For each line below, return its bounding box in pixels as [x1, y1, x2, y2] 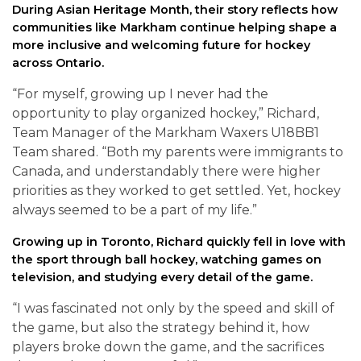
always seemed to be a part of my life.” [12, 202, 257, 218]
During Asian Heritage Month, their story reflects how [12, 2, 338, 18]
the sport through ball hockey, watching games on [12, 252, 322, 268]
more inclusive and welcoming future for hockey [12, 38, 310, 53]
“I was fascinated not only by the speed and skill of [12, 301, 334, 317]
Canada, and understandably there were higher [12, 164, 321, 180]
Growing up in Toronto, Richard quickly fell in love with [12, 234, 346, 250]
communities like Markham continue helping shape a [12, 20, 337, 35]
